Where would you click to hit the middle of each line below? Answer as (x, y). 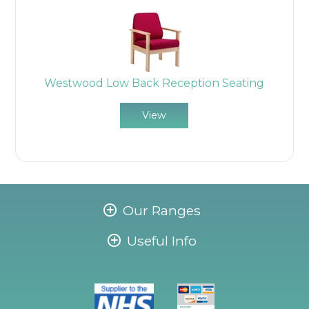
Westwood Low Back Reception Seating (154, 83)
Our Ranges (162, 210)
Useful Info (162, 240)
